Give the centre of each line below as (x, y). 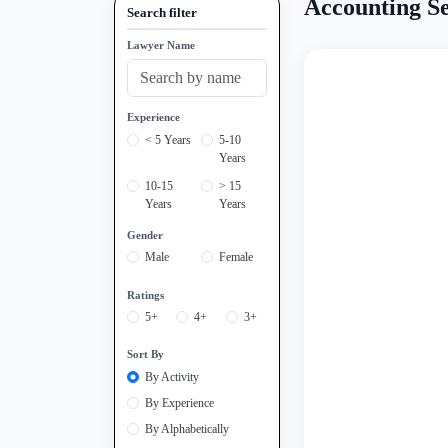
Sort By (145, 354)
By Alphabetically (187, 428)
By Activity (172, 376)
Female (236, 257)
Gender (145, 234)
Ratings (145, 294)
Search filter (162, 13)
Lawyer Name (161, 45)
